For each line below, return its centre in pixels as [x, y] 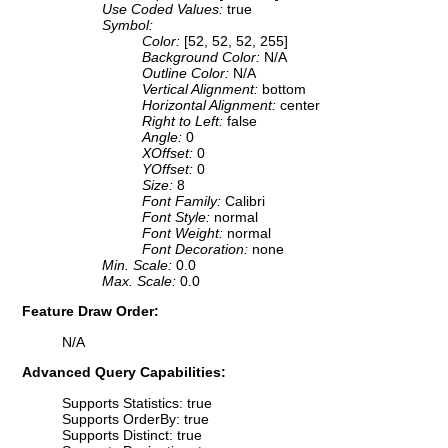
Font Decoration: [197, 249]
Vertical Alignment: [202, 89]
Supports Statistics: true [137, 402]
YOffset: [169, 169]
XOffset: [169, 153]
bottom [284, 89]
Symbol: [127, 25]
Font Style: [178, 217]
